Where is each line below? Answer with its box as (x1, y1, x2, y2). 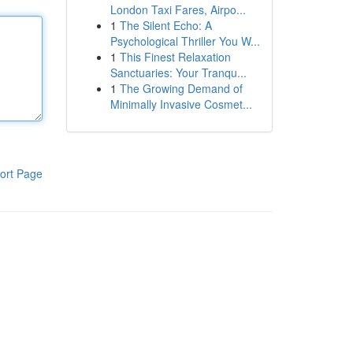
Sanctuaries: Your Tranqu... (110, 65, 247, 80)
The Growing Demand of (119, 80, 243, 96)
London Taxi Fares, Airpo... (110, 2, 246, 17)
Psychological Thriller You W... (110, 33, 260, 49)
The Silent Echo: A (119, 17, 212, 33)
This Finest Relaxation (119, 49, 231, 65)
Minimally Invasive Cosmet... (110, 96, 252, 112)
